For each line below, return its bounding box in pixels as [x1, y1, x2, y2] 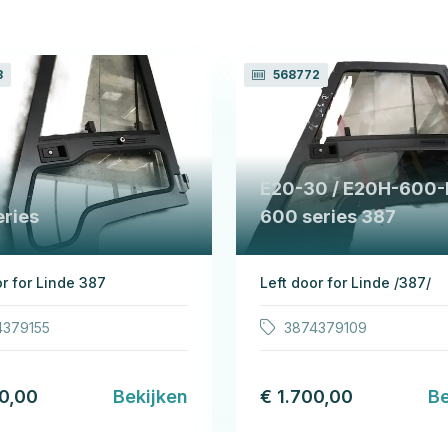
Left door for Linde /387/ [260, 273, 431, 291]
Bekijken [113, 385, 188, 407]
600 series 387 [260, 205, 396, 227]
